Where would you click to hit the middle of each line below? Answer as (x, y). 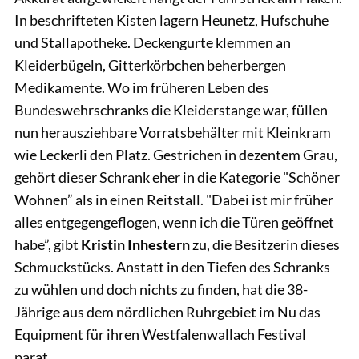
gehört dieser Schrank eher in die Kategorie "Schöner (177, 177)
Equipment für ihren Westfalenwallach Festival (160, 334)
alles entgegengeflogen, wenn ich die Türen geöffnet (174, 222)
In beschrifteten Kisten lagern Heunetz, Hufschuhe (171, 20)
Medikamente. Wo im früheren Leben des (142, 87)
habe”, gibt (48, 244)
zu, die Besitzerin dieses (265, 244)
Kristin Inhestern (135, 244)
